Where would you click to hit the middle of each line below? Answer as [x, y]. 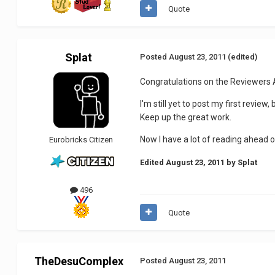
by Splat [241, 162]
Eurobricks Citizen [81, 139]
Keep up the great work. [186, 117]
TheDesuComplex [79, 261]
